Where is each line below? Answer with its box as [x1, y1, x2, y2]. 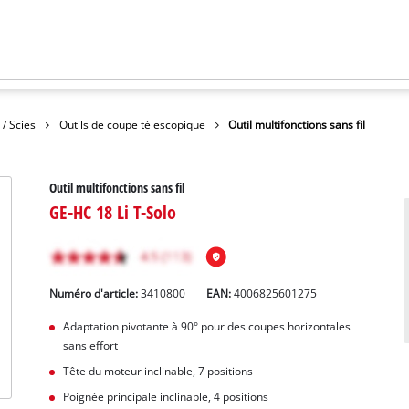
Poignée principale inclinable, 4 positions [62, 389, 268, 404]
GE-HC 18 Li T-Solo [49, 199, 177, 225]
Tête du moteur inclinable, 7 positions [62, 364, 253, 379]
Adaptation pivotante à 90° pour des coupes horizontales [62, 320, 351, 334]
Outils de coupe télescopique [58, 117, 205, 131]
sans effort [62, 339, 118, 353]
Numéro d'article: [49, 287, 142, 301]
